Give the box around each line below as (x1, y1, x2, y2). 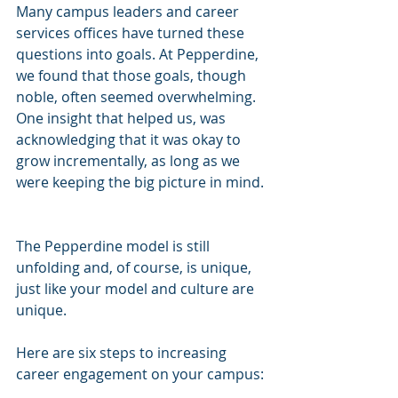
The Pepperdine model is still (16, 236, 213, 257)
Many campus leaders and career (16, 2, 243, 22)
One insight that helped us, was (16, 108, 229, 129)
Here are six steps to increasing (16, 343, 230, 363)
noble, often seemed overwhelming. (16, 87, 259, 107)
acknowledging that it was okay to (16, 130, 244, 150)
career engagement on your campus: (16, 364, 267, 385)
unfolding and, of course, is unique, (16, 258, 255, 278)
